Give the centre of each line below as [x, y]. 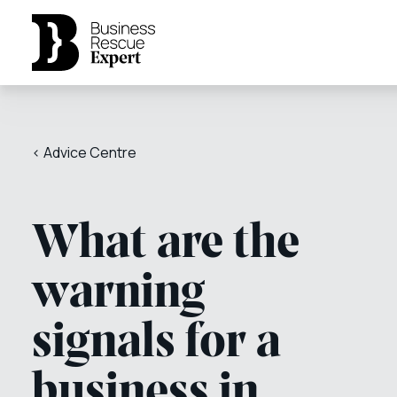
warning [119, 294]
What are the [166, 245]
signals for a [156, 344]
